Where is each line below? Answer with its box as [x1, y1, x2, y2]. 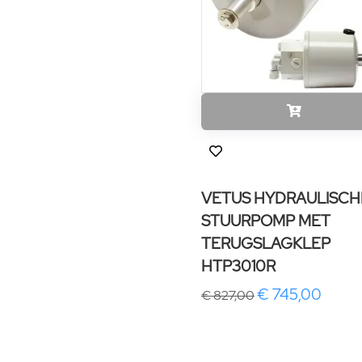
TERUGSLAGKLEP [201, 232, 330, 254]
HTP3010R [201, 255, 276, 276]
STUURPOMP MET [201, 209, 330, 231]
